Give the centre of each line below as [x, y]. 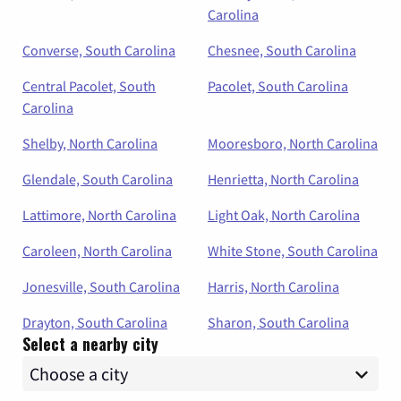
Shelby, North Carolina [90, 143]
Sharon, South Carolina [278, 322]
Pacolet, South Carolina [278, 86]
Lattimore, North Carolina [99, 215]
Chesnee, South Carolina [282, 50]
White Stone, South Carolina [293, 251]
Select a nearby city [90, 344]
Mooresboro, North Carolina [293, 143]
